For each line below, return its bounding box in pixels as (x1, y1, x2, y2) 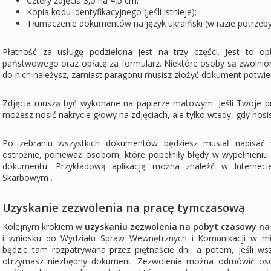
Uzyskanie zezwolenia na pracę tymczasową (2, 200, 245, 215)
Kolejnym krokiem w (2, 221, 85, 233)
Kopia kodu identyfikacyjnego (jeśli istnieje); (27, 6, 197, 18)
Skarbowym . (2, 172, 53, 184)
